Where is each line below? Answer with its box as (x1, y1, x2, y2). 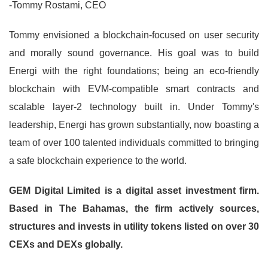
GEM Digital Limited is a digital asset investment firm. (9, 185, 259, 196)
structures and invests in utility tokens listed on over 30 (9, 221, 259, 232)
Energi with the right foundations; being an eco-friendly (9, 66, 259, 77)
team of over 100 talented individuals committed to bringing (9, 138, 259, 148)
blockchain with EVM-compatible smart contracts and (9, 84, 259, 95)
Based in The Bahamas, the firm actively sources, (9, 203, 259, 214)
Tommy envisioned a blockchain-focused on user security (9, 30, 259, 41)
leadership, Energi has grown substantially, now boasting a (9, 120, 259, 130)
